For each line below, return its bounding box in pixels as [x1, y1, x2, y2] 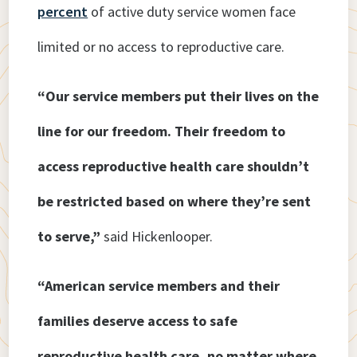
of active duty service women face [88, 2, 296, 22]
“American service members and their [37, 277, 280, 296]
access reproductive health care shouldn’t [37, 157, 310, 176]
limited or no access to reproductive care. [37, 37, 285, 57]
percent [37, 2, 88, 22]
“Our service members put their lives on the [37, 87, 320, 106]
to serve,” [37, 227, 101, 246]
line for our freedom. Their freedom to [37, 122, 286, 141]
